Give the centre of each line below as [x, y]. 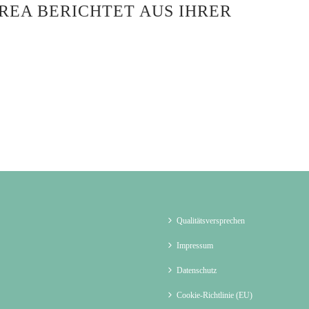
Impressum [195, 246]
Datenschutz [197, 271]
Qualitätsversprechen [211, 221]
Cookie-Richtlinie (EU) [215, 296]
